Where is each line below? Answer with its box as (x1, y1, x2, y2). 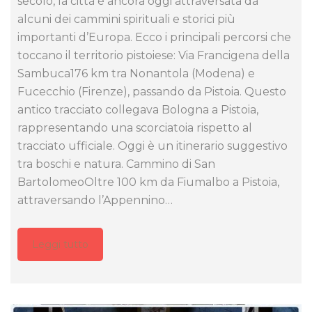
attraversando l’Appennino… (17, 194, 173, 208)
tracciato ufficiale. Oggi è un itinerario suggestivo (17, 139, 288, 153)
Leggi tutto (32, 238, 88, 251)
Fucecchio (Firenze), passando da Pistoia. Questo (17, 85, 286, 99)
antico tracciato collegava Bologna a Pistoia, (17, 103, 258, 117)
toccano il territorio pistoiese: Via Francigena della (17, 49, 290, 63)
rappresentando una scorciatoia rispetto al (17, 121, 252, 135)
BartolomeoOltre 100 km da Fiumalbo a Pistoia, (17, 175, 279, 189)
